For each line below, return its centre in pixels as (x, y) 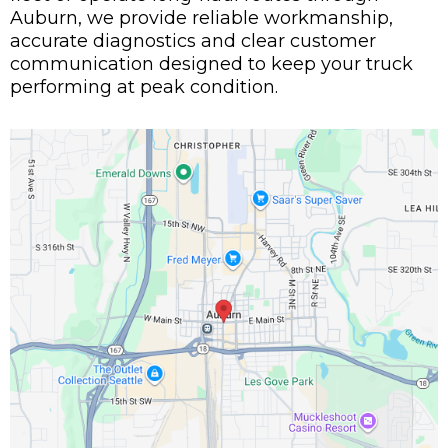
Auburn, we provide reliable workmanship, (201, 18)
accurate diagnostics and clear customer (193, 41)
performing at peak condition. (144, 87)
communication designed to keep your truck (211, 64)
